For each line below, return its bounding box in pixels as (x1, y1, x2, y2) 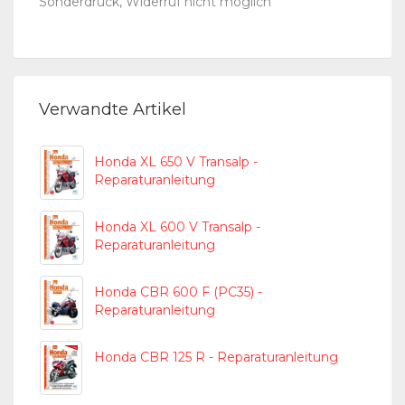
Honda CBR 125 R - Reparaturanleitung (94, 349, 338, 365)
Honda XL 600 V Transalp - (94, 219, 260, 235)
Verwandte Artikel (39, 99, 186, 119)
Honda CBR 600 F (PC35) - (94, 284, 262, 300)
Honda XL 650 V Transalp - (94, 154, 258, 170)
